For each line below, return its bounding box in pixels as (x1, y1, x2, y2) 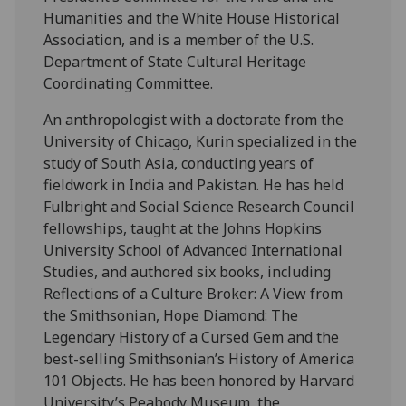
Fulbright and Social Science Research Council (43, 196, 355, 217)
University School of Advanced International (43, 239, 343, 260)
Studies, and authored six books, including (43, 261, 332, 282)
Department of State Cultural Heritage (43, 51, 307, 72)
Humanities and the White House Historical (43, 7, 341, 28)
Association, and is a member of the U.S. (43, 29, 314, 50)
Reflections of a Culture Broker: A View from (43, 283, 343, 304)
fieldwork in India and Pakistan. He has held (43, 174, 344, 195)
